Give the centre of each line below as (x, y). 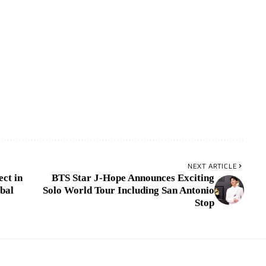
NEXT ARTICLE (212, 166)
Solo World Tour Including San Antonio (128, 190)
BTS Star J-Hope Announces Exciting (133, 178)
